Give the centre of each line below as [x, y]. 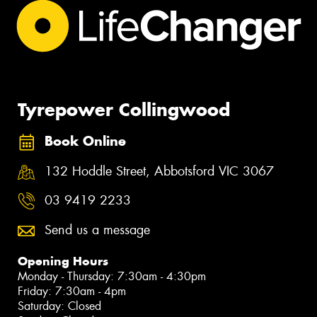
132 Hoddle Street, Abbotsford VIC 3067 [159, 171]
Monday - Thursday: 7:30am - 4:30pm [112, 276]
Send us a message [97, 230]
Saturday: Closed [59, 306]
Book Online [85, 142]
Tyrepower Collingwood [124, 110]
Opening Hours [63, 261]
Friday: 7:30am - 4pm [72, 291]
